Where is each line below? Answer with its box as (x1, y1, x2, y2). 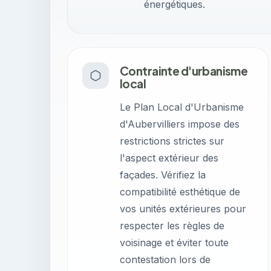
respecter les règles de (120, 220, 224, 232)
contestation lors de (120, 253, 211, 266)
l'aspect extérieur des (120, 152, 218, 164)
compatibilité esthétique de (120, 186, 240, 198)
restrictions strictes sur (120, 135, 224, 147)
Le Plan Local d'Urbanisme (120, 101, 244, 113)
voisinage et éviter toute (120, 237, 229, 249)
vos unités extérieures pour (120, 203, 246, 215)
